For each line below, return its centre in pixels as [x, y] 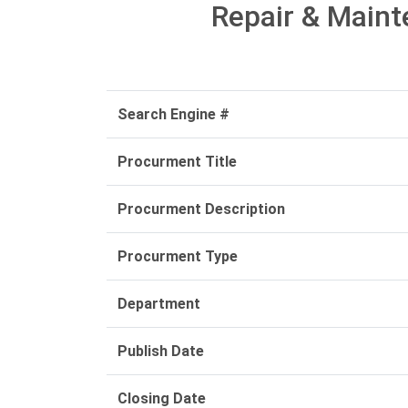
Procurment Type [178, 256]
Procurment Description [201, 209]
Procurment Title [177, 162]
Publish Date [161, 351]
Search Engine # [173, 114]
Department [159, 304]
